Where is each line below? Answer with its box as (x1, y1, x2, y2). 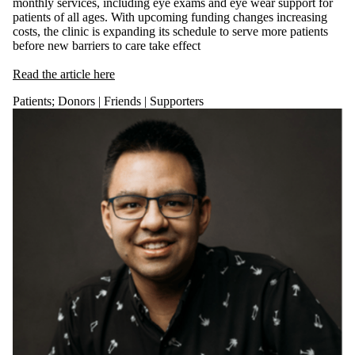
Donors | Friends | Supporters (58, 94, 204, 108)
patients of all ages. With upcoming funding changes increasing (13, 10, 327, 24)
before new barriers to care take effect (13, 38, 200, 52)
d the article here (32, 67, 115, 81)
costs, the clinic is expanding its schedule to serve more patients (13, 24, 328, 38)
